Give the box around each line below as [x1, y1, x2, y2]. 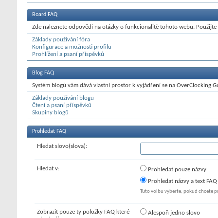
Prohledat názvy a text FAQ [146, 178, 217, 184]
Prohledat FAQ [32, 128, 66, 134]
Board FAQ [32, 12, 57, 18]
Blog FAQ [32, 70, 54, 76]
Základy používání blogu [32, 95, 94, 101]
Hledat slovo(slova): [37, 143, 87, 149]
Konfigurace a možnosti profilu [32, 44, 111, 50]
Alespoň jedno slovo [146, 210, 200, 216]
